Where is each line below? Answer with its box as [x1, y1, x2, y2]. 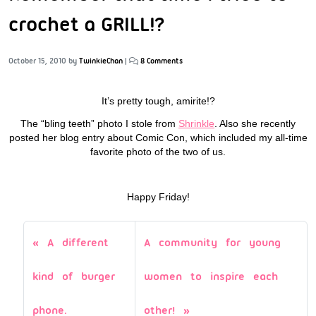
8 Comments [140, 56, 183, 66]
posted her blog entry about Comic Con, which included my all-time [8, 131, 308, 143]
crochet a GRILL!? [8, 12, 165, 36]
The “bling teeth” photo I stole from [20, 117, 178, 129]
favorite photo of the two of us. [90, 145, 226, 157]
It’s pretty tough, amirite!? [101, 95, 215, 107]
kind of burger [32, 269, 115, 283]
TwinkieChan [79, 56, 123, 66]
